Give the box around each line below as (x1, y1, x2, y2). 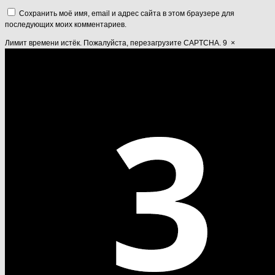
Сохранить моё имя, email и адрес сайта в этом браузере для (19, 9, 234, 18)
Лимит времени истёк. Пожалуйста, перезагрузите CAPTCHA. (5, 38, 221, 47)
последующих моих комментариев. (5, 20, 126, 29)
